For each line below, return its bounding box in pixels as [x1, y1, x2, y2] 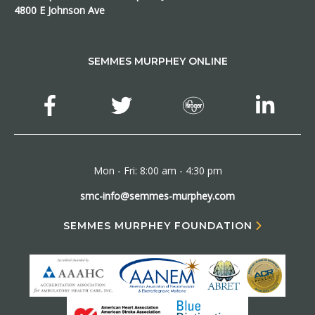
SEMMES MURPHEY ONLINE [87, 54, 228, 67]
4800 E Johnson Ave [14, 3, 105, 17]
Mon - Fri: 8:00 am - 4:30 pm [93, 163, 222, 177]
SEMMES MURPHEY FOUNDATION [63, 219, 252, 232]
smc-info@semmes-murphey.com [80, 188, 235, 202]
